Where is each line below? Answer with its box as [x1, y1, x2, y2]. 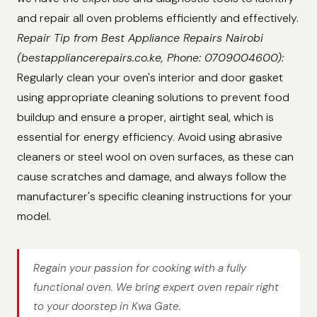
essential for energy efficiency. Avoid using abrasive [17, 129, 282, 145]
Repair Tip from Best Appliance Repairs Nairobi [17, 30, 263, 46]
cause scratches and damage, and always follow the [17, 169, 287, 185]
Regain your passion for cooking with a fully [33, 260, 246, 275]
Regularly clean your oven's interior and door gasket [17, 70, 283, 86]
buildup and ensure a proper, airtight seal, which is [17, 110, 274, 125]
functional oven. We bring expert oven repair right [33, 279, 279, 294]
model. [17, 209, 51, 224]
